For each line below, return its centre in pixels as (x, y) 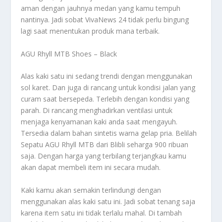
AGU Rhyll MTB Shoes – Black (69, 54)
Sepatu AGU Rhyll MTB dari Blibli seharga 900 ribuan (105, 145)
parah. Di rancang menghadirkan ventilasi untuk (97, 111)
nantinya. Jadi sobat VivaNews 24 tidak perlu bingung (105, 20)
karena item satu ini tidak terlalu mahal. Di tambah (102, 213)
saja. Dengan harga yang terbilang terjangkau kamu (104, 156)
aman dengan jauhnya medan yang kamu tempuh (101, 8)
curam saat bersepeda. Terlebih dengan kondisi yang (105, 99)
